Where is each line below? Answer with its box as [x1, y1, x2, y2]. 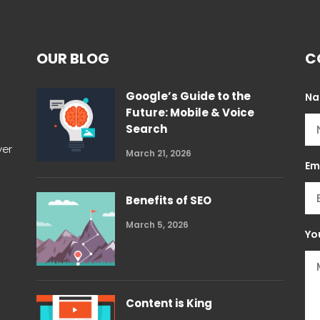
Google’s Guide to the [125, 89, 251, 104]
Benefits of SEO [125, 193, 211, 208]
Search [125, 121, 167, 136]
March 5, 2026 [125, 219, 189, 231]
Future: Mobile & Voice [125, 105, 254, 120]
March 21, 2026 [125, 147, 191, 159]
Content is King [125, 295, 212, 311]
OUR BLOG [36, 49, 109, 69]
